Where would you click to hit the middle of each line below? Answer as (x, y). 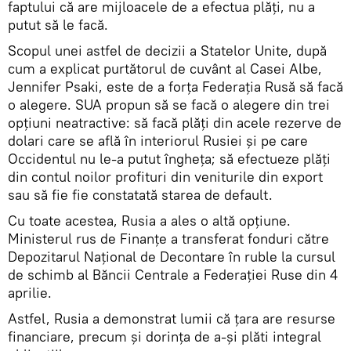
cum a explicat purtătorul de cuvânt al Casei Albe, (165, 68)
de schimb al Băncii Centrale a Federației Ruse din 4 (173, 274)
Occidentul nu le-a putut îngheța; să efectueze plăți (169, 158)
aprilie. (30, 292)
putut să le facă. (58, 24)
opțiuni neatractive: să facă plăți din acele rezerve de (175, 122)
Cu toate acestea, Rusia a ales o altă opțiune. (149, 220)
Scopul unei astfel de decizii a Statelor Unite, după (167, 50)
